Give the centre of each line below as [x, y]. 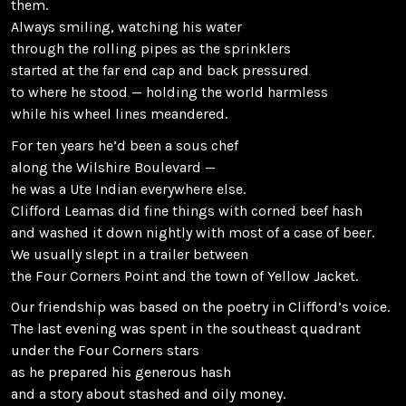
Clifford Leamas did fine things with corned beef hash [187, 210]
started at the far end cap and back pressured [160, 70]
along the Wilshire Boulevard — [113, 167]
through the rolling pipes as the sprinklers [151, 48]
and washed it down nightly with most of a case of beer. [193, 232]
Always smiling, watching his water [126, 26]
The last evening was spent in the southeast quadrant [186, 329]
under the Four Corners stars [105, 351]
